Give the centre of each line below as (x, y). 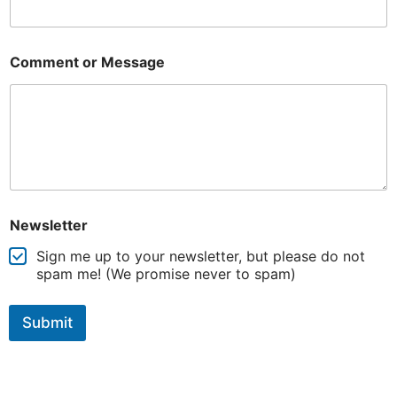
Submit (47, 323)
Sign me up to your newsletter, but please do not (201, 257)
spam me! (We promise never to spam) (166, 274)
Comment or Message (87, 62)
